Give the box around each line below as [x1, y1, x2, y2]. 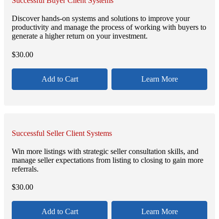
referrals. [12, 164, 39, 173]
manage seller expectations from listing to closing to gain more [12, 155, 203, 164]
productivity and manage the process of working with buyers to [12, 23, 206, 32]
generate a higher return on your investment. [12, 32, 148, 41]
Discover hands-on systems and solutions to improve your [12, 14, 190, 23]
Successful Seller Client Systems [12, 129, 112, 137]
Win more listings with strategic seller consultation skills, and [12, 147, 198, 155]
